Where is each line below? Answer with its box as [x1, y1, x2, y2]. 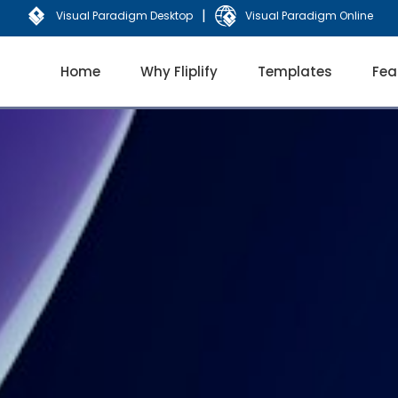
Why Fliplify [140, 62, 218, 81]
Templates [258, 62, 332, 81]
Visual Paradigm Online [244, 8, 373, 23]
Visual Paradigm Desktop [55, 8, 193, 23]
